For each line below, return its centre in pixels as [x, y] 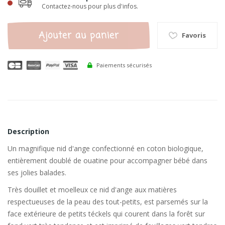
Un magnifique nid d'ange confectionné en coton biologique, [105, 149]
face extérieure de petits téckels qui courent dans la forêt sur [106, 214]
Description [28, 132]
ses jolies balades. [37, 173]
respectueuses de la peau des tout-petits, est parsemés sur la [108, 202]
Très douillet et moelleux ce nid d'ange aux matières [92, 190]
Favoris [194, 35]
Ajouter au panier [79, 36]
